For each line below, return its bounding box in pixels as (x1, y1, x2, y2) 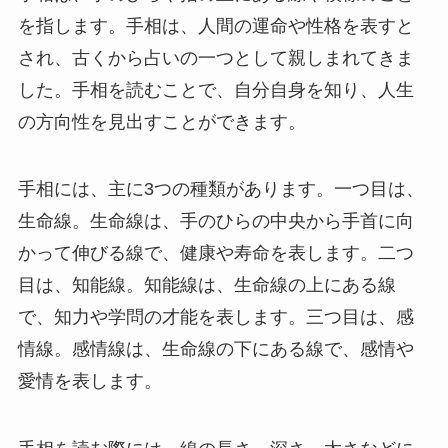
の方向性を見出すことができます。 (17, 111, 306, 132)
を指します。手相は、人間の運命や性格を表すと (17, 15, 414, 36)
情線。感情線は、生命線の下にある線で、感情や (17, 339, 414, 360)
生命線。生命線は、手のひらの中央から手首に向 (17, 211, 414, 232)
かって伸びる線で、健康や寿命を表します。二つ (17, 243, 414, 264)
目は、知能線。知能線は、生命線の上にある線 (17, 275, 396, 296)
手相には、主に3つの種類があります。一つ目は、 (17, 179, 424, 200)
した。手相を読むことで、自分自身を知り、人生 (17, 79, 414, 100)
